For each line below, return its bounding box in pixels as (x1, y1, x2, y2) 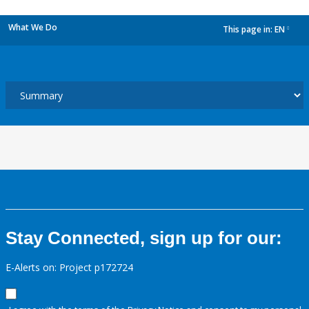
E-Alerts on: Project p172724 (6, 261, 133, 274)
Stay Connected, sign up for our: (6, 228, 282, 248)
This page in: (223, 23, 275, 36)
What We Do (8, 21, 57, 33)
